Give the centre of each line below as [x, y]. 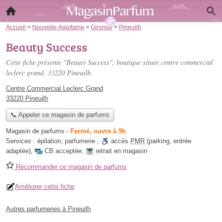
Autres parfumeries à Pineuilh [48, 209]
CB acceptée [63, 151]
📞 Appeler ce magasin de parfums [60, 115]
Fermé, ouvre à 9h [98, 131]
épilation [49, 141]
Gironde [102, 27]
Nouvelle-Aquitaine [58, 27]
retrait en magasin [121, 151]
